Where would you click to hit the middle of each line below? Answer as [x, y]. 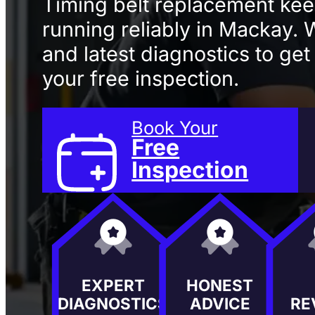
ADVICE [220, 303]
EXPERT [113, 285]
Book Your [175, 128]
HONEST [220, 285]
